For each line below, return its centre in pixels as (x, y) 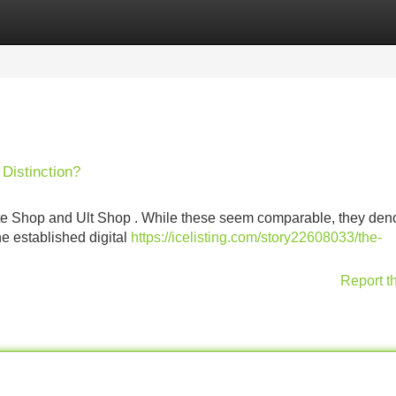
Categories (36, 22)
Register (124, 22)
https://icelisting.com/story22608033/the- (256, 237)
